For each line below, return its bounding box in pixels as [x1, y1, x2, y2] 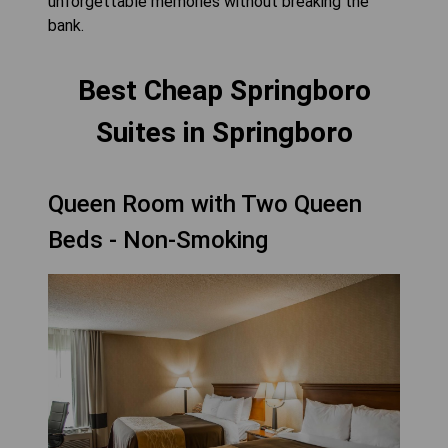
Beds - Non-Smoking [48, 226, 268, 254]
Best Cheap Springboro [77, 74, 371, 107]
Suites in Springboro [95, 116, 353, 149]
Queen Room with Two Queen [48, 190, 362, 218]
